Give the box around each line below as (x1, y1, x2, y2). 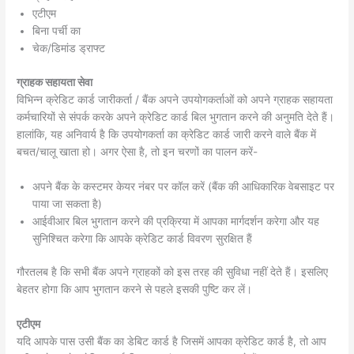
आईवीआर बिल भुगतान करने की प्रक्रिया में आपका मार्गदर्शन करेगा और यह (32, 214, 320, 228)
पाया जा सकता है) (32, 197, 103, 210)
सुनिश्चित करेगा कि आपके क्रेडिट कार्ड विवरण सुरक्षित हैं (32, 232, 253, 245)
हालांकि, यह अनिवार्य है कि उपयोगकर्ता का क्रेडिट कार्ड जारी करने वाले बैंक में (17, 127, 317, 141)
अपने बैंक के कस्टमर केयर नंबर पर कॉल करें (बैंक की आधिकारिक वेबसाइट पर (32, 179, 335, 193)
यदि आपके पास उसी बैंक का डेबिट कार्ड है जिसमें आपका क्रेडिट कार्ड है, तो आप (17, 335, 327, 348)
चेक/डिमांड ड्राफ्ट (32, 42, 106, 55)
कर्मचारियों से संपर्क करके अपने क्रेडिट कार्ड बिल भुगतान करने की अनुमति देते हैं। (17, 110, 335, 123)
